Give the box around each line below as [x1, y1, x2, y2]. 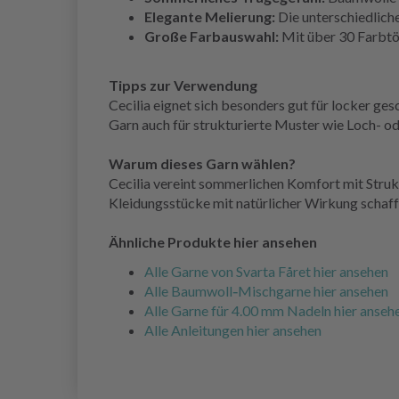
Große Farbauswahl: [144, 28, 279, 45]
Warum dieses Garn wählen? [109, 155, 296, 173]
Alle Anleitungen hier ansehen [144, 322, 322, 339]
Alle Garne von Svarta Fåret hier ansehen [144, 263, 388, 281]
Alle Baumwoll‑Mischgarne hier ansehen [144, 282, 388, 300]
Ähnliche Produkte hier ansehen [109, 233, 317, 251]
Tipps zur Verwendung [109, 77, 257, 94]
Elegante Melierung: [144, 8, 275, 26]
